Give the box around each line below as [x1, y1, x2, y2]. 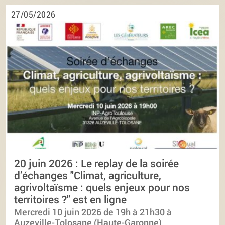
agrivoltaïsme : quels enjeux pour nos [14, 180, 190, 194]
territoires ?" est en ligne [14, 192, 127, 206]
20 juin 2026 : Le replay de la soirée [14, 156, 179, 170]
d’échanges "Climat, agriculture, [14, 168, 161, 182]
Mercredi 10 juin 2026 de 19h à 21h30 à [14, 206, 172, 218]
